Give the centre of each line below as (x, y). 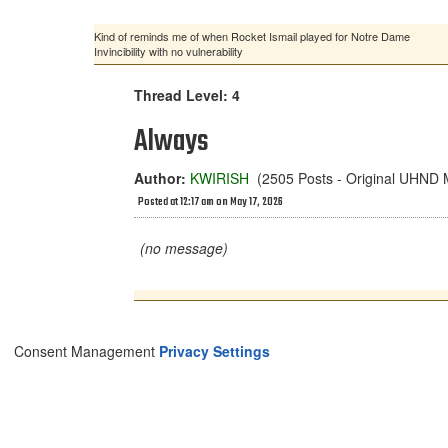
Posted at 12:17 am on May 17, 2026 (210, 202)
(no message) (184, 248)
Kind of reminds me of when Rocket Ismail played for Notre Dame (252, 36)
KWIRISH (219, 178)
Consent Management (86, 351)
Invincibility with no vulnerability (168, 51)
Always (171, 142)
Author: (160, 178)
